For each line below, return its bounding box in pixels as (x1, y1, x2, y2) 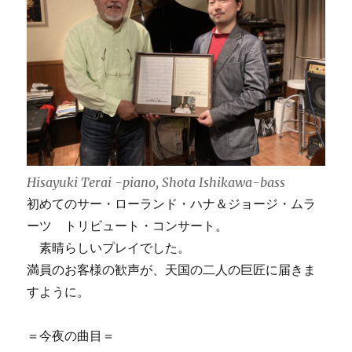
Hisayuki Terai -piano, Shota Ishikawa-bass (27, 174, 286, 190)
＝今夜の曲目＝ (27, 327, 115, 343)
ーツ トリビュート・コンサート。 (27, 217, 229, 233)
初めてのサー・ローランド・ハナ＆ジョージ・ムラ (27, 195, 317, 211)
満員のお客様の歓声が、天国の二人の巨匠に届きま (27, 261, 317, 277)
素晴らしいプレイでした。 (27, 239, 191, 255)
